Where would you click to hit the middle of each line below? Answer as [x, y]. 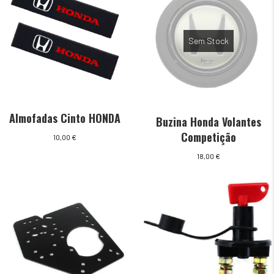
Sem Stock [209, 41]
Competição [209, 137]
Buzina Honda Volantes [209, 122]
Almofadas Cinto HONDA [65, 118]
